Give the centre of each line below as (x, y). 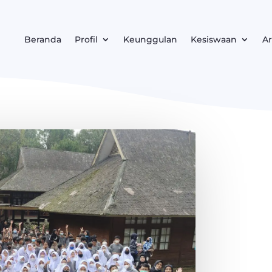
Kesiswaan (214, 39)
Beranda (43, 39)
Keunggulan (150, 39)
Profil (86, 39)
